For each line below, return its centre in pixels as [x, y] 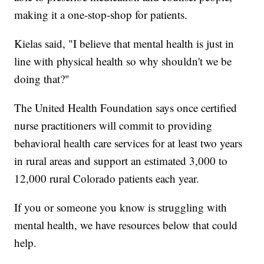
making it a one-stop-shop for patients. [101, 15]
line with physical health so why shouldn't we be [123, 61]
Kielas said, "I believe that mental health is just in [124, 44]
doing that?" [42, 79]
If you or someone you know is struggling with [121, 207]
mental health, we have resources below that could [126, 225]
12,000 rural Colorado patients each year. [107, 179]
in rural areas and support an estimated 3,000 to [121, 161]
